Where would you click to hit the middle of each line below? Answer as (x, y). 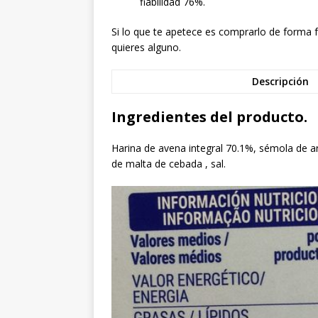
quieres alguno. (146, 48)
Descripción (280, 82)
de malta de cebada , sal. (169, 164)
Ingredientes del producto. (209, 117)
